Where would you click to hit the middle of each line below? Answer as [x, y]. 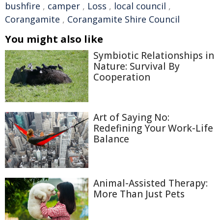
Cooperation [122, 77]
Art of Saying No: [131, 118]
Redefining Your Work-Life [153, 128]
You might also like [54, 39]
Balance [111, 139]
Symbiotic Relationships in [154, 56]
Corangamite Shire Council [124, 19]
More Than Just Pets [139, 194]
